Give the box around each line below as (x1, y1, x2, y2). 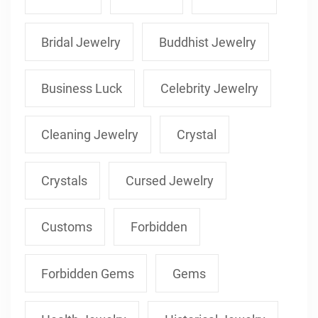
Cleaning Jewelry (41, 126, 139, 142)
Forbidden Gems (41, 265, 135, 281)
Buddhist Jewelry (158, 34, 256, 50)
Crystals (41, 173, 88, 189)
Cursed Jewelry (125, 173, 214, 189)
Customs (41, 219, 93, 235)
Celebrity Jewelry (160, 80, 258, 96)
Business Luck (41, 80, 123, 96)
